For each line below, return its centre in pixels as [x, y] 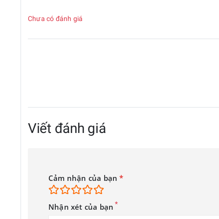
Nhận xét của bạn [81, 207]
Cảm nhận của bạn [84, 178]
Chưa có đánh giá [55, 19]
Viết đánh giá [67, 129]
